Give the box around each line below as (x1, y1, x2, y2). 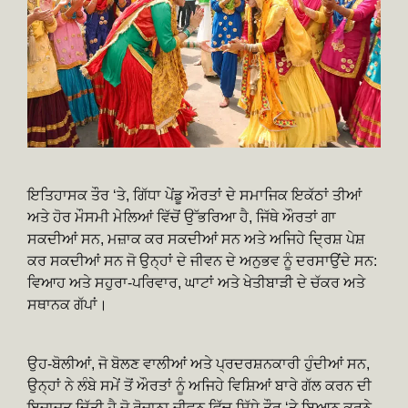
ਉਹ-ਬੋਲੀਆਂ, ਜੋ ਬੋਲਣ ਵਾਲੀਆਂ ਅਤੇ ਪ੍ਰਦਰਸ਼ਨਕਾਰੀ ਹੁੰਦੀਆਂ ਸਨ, (27, 356, 370, 372)
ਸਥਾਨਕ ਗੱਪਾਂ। (27, 297, 107, 313)
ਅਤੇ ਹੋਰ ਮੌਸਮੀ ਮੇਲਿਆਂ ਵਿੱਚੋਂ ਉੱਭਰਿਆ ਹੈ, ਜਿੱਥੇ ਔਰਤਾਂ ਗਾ (27, 209, 336, 226)
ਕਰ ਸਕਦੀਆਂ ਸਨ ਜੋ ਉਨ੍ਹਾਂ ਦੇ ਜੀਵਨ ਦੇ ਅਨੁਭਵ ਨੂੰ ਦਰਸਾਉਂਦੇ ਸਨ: (27, 253, 377, 270)
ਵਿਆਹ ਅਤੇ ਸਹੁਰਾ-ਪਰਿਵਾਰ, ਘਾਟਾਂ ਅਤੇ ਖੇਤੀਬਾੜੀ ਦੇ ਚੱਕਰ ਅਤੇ (27, 275, 365, 291)
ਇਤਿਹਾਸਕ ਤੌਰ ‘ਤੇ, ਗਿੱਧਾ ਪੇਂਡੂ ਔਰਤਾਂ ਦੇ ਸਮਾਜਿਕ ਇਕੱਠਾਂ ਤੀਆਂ (27, 188, 362, 204)
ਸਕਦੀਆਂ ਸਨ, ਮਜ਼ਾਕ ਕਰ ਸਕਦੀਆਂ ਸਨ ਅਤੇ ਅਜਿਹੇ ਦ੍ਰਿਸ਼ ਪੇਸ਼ (27, 231, 365, 248)
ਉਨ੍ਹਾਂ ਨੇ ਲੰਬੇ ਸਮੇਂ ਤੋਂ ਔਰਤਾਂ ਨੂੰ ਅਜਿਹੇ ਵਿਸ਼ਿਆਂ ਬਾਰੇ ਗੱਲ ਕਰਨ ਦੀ (27, 378, 372, 394)
